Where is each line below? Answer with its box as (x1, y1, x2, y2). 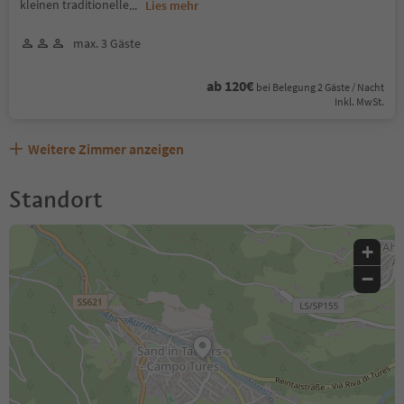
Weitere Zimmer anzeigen (28, 139, 184, 158)
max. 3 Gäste (73, 34, 141, 51)
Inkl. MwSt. (335, 94, 384, 108)
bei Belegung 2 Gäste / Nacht (256, 79, 384, 94)
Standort (9, 184, 103, 214)
